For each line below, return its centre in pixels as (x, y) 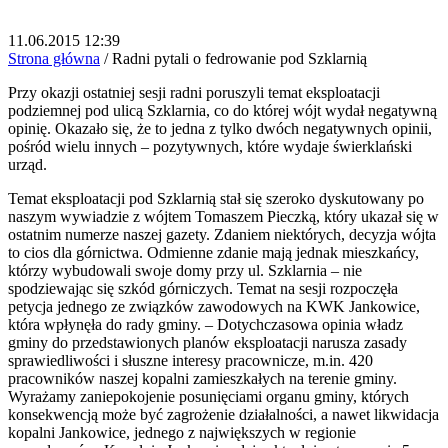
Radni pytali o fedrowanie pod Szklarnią (239, 58)
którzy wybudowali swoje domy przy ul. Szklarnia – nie (185, 270)
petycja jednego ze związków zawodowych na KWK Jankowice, (214, 306)
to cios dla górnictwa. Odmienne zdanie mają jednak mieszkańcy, (213, 252)
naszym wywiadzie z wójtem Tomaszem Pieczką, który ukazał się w (223, 216)
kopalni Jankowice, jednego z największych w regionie (182, 432)
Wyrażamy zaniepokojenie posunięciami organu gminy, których (208, 396)
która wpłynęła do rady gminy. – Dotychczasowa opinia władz (205, 324)
